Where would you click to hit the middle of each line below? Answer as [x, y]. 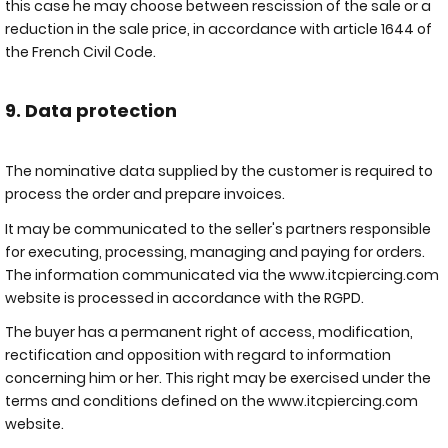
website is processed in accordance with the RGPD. [184, 297]
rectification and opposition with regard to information [198, 355]
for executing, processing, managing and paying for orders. [215, 251]
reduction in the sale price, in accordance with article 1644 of [218, 29]
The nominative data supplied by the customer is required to [219, 171]
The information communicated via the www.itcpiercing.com [222, 274]
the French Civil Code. [82, 52]
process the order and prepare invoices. [145, 194]
